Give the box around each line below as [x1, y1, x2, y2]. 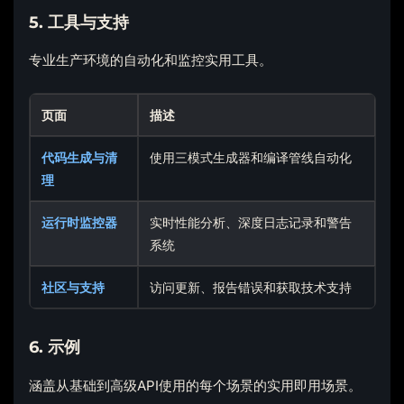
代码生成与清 [41, 149, 118, 165]
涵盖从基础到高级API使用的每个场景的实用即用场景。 [28, 376, 362, 394]
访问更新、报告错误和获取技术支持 [150, 279, 353, 295]
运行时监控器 [41, 214, 118, 230]
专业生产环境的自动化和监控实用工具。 [28, 51, 272, 69]
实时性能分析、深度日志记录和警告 [150, 214, 353, 230]
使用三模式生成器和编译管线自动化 [150, 149, 353, 165]
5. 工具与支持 [28, 12, 129, 32]
